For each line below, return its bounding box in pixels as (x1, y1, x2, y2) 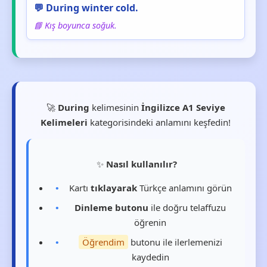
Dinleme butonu (74, 201, 149, 213)
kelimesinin (89, 101, 141, 113)
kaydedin (131, 251, 169, 263)
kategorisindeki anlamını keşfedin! (88, 116, 231, 128)
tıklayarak (90, 182, 137, 194)
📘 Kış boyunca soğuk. (34, 20, 117, 31)
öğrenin (134, 216, 167, 228)
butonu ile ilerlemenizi (128, 236, 222, 248)
